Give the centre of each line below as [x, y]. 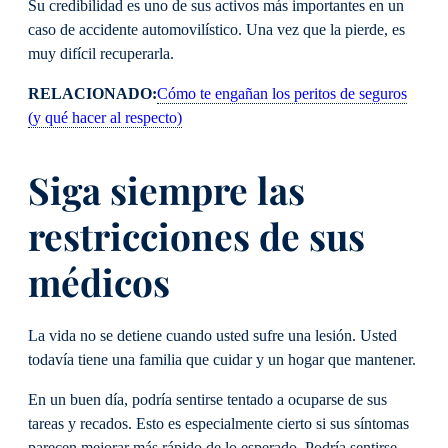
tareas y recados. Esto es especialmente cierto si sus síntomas [218, 424]
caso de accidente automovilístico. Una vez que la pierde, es [216, 30]
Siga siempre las [166, 190]
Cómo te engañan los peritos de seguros [282, 94]
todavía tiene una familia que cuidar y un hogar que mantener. [224, 359]
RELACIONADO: [92, 94]
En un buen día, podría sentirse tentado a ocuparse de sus [207, 400]
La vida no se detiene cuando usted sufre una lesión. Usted [212, 335]
